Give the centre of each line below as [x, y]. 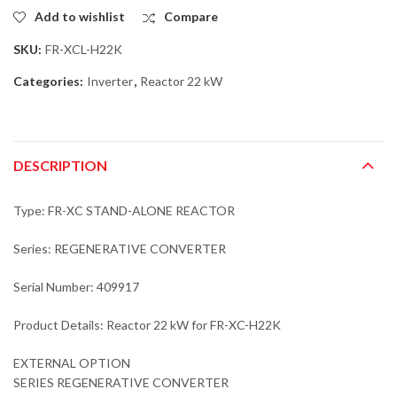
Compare [191, 16]
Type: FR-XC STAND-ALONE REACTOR [124, 211]
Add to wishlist [80, 16]
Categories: [50, 81]
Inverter [110, 81]
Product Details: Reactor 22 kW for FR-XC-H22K [147, 325]
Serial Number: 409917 [76, 287]
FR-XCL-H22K [84, 49]
